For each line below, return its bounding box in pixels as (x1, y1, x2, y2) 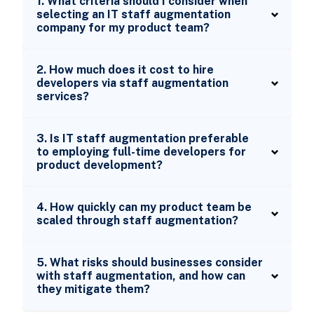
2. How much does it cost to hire (36, 63, 214, 77)
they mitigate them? (36, 282, 150, 296)
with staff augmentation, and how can (36, 269, 245, 283)
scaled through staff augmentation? (36, 214, 238, 228)
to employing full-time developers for (36, 145, 246, 159)
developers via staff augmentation (36, 76, 228, 90)
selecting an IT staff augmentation (36, 8, 231, 22)
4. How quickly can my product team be (36, 200, 252, 214)
